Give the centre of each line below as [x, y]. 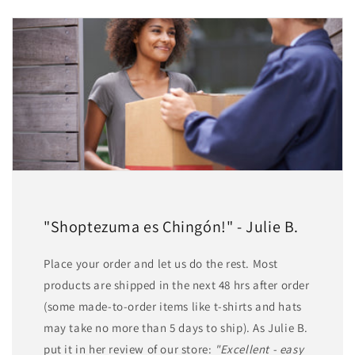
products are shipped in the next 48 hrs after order [177, 285]
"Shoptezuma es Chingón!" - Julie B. [171, 227]
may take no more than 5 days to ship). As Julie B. [176, 328]
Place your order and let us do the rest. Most [161, 264]
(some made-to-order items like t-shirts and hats [173, 307]
